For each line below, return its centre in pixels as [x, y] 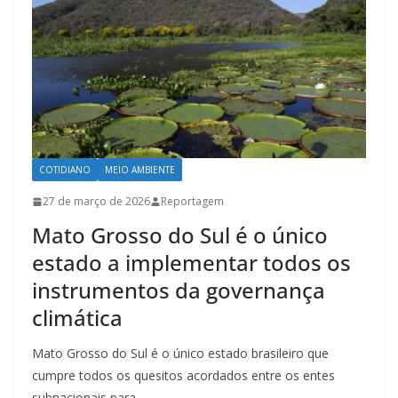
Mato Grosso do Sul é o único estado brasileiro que [180, 354]
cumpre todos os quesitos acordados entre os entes [183, 376]
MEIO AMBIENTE [140, 170]
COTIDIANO [65, 170]
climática [77, 318]
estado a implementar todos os [191, 263]
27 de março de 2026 [96, 202]
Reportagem [192, 202]
